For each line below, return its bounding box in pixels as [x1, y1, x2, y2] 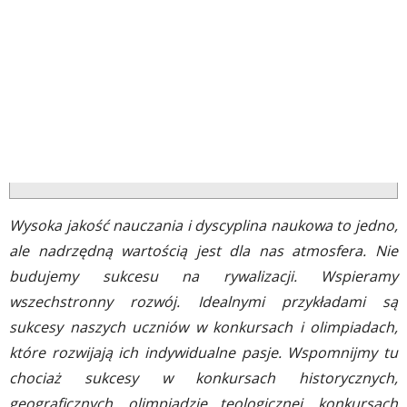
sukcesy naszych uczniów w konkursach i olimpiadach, [9, 317, 398, 337]
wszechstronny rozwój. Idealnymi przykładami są [9, 292, 398, 312]
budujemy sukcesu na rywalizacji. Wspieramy [9, 266, 398, 286]
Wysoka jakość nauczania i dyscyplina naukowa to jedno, [9, 215, 398, 235]
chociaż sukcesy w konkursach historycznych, [9, 368, 398, 388]
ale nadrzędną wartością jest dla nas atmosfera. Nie [9, 241, 398, 261]
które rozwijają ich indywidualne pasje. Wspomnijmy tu [9, 342, 398, 362]
